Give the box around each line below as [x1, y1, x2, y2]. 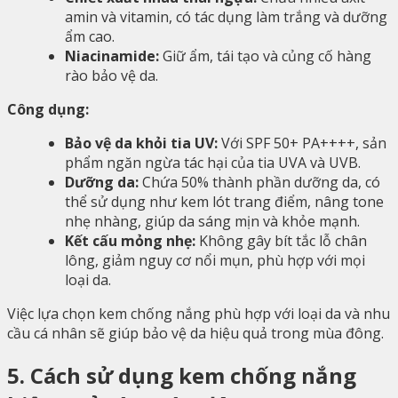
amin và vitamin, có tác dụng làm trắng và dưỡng [65, 6, 387, 27]
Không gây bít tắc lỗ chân [195, 230, 367, 251]
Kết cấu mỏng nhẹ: [65, 230, 195, 251]
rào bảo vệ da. [65, 65, 158, 85]
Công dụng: [7, 99, 89, 119]
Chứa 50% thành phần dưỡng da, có [139, 171, 380, 192]
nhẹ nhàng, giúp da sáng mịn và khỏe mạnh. [65, 211, 360, 231]
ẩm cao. [65, 26, 115, 46]
